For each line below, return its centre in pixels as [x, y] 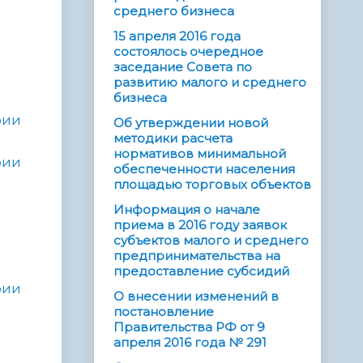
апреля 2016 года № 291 [190, 343]
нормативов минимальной [200, 154]
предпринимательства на [197, 256]
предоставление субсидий [201, 271]
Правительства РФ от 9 [189, 327]
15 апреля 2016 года [177, 36]
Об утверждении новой [191, 123]
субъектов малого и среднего [211, 241]
